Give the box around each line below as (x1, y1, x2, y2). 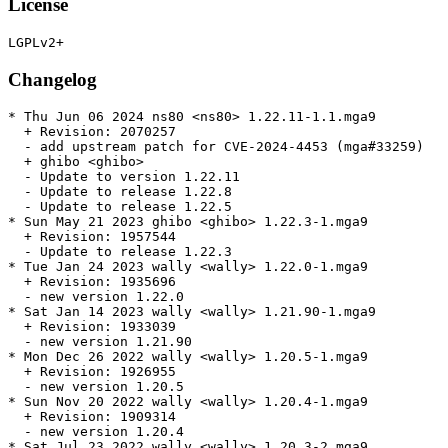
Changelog (8, 68, 97, 90)
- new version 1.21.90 (8, 334, 192, 350)
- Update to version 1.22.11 (8, 169, 240, 185)
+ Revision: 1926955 (8, 364, 176, 380)
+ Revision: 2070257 (8, 124, 176, 140)
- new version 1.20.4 (8, 424, 184, 440)
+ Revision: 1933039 (8, 319, 176, 335)
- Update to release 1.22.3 (8, 244, 232, 260)
